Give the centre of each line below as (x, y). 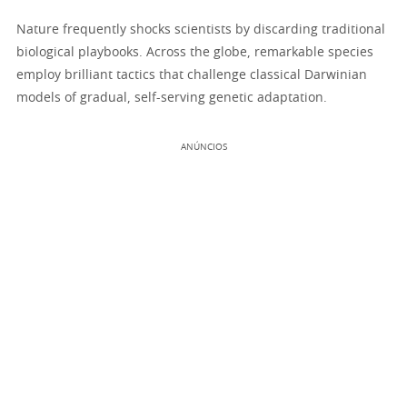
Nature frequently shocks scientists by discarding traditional (201, 30)
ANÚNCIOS (203, 147)
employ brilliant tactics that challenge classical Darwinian (192, 75)
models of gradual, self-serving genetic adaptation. (172, 98)
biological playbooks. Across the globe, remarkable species (195, 52)
